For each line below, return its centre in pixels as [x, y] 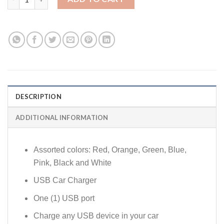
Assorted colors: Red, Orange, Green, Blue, [110, 149]
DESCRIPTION [38, 96]
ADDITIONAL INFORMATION [62, 117]
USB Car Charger [65, 180]
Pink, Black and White [72, 162]
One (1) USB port [64, 198]
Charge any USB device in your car [96, 216]
